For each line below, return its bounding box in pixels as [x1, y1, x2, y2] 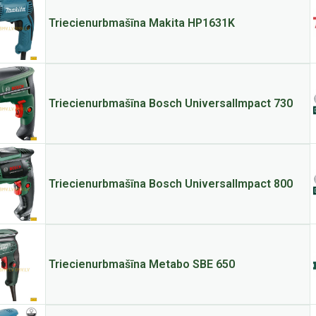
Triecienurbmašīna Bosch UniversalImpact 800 [48, 177, 293, 190]
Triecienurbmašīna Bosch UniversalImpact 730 [48, 97, 293, 110]
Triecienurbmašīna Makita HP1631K [48, 16, 235, 30]
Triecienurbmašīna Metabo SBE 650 [48, 257, 235, 271]
